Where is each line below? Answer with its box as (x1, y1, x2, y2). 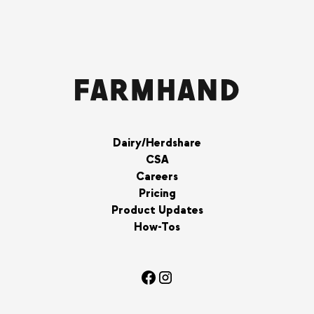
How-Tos (134, 220, 180, 235)
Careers (136, 170, 178, 184)
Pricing (138, 186, 176, 201)
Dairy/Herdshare (113, 136, 201, 151)
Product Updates (111, 203, 203, 218)
